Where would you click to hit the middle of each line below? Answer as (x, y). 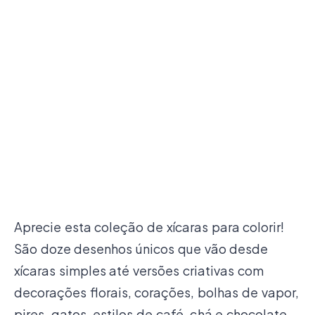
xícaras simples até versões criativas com (139, 270)
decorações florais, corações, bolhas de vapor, (156, 292)
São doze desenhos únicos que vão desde (141, 249)
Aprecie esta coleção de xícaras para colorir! (149, 227)
